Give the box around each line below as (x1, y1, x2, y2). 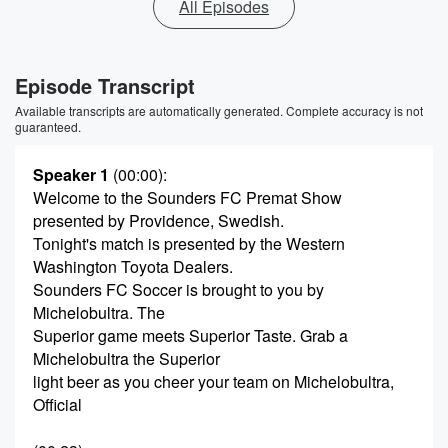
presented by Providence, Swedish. (33, 209, 284, 232)
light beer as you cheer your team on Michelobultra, (33, 370, 394, 393)
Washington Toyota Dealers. (33, 255, 233, 278)
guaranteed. (15, 118, 81, 135)
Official (33, 393, 82, 416)
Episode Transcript (15, 71, 195, 100)
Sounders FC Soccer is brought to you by (33, 278, 324, 301)
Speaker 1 (33, 163, 109, 186)
